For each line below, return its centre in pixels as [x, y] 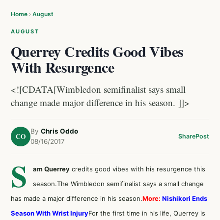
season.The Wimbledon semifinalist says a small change [118, 184]
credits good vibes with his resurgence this [137, 169]
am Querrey [51, 169]
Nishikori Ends [185, 198]
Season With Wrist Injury [50, 213]
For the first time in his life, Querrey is [147, 213]
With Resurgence [62, 67]
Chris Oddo [59, 131]
